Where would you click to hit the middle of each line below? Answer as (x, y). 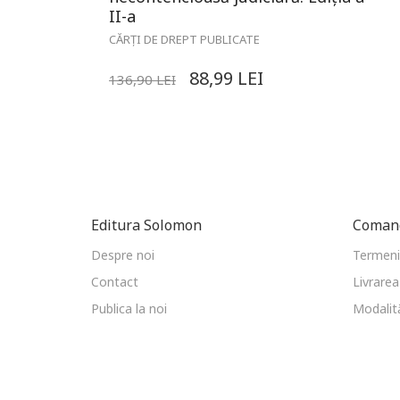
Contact (115, 282)
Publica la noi (129, 308)
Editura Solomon (146, 225)
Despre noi (123, 255)
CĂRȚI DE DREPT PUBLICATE (184, 39)
